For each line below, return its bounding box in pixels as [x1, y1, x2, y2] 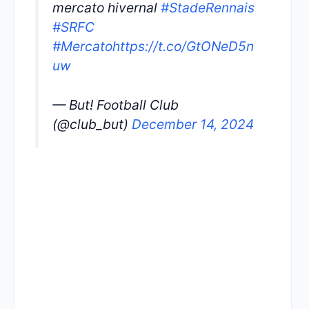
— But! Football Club [52, 96, 179, 113]
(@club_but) [52, 115, 132, 132]
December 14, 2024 [132, 115, 254, 132]
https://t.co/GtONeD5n [112, 38, 254, 54]
